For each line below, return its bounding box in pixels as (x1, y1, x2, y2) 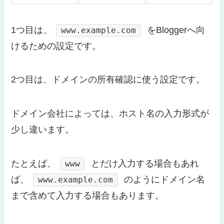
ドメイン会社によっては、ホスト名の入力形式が (11, 108, 209, 119)
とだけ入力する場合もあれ (88, 158, 199, 169)
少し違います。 (11, 124, 74, 135)
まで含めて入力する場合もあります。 (11, 190, 164, 201)
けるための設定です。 (11, 40, 101, 51)
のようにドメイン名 (121, 174, 205, 185)
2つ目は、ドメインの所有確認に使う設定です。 (11, 74, 205, 85)
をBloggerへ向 (144, 24, 205, 35)
